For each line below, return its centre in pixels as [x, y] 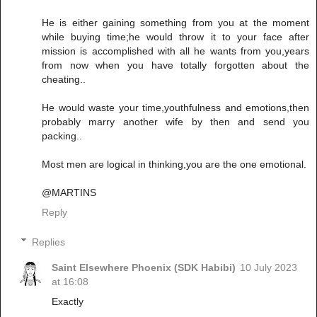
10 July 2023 [269, 267]
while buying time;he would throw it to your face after [175, 37]
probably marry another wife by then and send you [175, 122]
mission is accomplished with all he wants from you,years [175, 51]
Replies [49, 242]
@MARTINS [69, 193]
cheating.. [64, 80]
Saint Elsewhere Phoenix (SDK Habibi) [144, 267]
